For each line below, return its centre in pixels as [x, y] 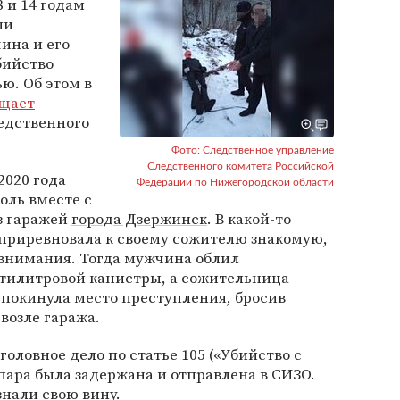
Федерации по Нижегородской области [235, 182]
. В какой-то [249, 219]
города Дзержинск [139, 219]
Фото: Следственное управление [253, 150]
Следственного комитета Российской [241, 166]
